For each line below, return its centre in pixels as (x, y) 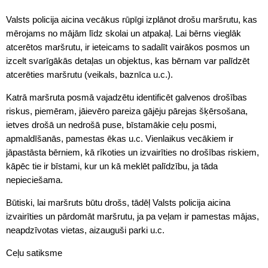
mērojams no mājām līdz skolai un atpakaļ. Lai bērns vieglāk (124, 33)
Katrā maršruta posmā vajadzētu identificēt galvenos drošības (127, 98)
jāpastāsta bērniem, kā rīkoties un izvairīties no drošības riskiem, (133, 153)
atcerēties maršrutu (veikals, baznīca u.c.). (89, 75)
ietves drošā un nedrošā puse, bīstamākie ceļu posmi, (111, 125)
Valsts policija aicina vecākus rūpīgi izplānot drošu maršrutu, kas (132, 20)
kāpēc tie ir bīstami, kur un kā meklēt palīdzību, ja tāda (112, 166)
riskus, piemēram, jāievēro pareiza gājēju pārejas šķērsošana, (127, 111)
